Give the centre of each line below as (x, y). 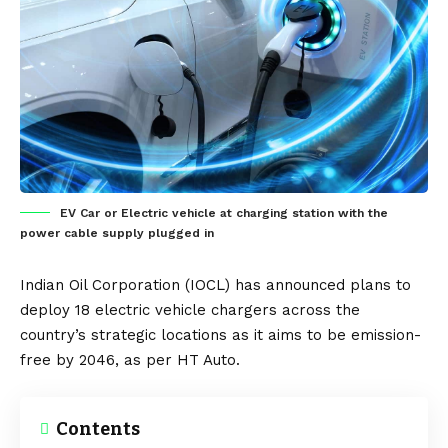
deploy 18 (57, 309)
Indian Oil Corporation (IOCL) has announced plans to (215, 284)
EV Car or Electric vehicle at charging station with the (224, 212)
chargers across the (283, 309)
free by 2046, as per (98, 359)
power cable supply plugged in (117, 232)
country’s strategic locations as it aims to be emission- (220, 334)
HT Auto (206, 359)
